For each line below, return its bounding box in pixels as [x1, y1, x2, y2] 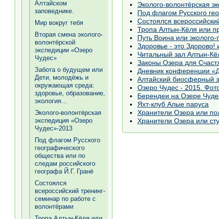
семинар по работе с [35, 195, 96, 202]
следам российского [35, 160, 95, 167]
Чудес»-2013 [35, 125, 72, 132]
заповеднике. [35, 7, 74, 15]
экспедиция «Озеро [35, 117, 92, 124]
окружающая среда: [35, 82, 94, 89]
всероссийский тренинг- [35, 187, 105, 195]
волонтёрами [35, 203, 73, 210]
